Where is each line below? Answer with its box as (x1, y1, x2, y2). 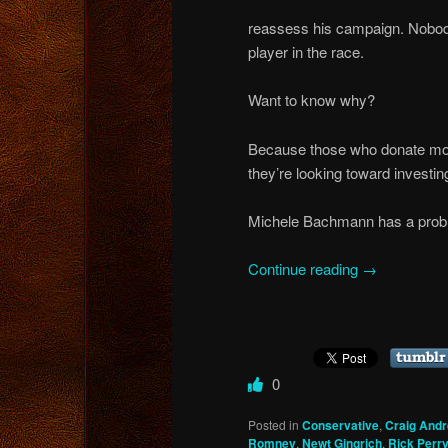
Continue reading (248, 258, 362, 280)
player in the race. (248, 40, 364, 62)
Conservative (302, 415, 379, 434)
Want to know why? (248, 89, 375, 111)
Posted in (248, 415, 299, 433)
